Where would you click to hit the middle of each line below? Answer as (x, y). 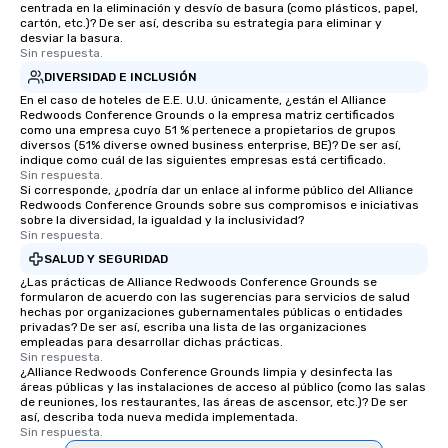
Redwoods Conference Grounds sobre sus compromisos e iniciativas (219, 205)
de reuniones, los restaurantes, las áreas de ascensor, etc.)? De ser (214, 402)
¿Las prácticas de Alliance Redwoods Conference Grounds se (198, 282)
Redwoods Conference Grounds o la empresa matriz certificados (207, 115)
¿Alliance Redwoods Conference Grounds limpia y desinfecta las (206, 372)
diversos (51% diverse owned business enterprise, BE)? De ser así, (210, 145)
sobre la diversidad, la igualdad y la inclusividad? (162, 220)
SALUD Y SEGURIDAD (106, 258)
